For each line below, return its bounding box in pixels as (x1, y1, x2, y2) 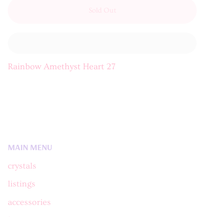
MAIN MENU (8, 141, 52, 152)
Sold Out (88, 6, 116, 15)
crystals (8, 161, 36, 171)
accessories (8, 197, 51, 207)
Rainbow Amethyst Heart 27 (8, 62, 116, 72)
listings (8, 179, 35, 189)
